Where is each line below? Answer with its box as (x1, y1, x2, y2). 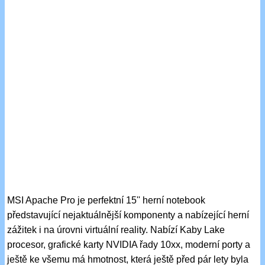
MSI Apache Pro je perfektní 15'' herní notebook (7, 195, 206, 206)
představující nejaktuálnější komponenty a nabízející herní (7, 210, 250, 221)
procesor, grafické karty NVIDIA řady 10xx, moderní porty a (7, 240, 251, 250)
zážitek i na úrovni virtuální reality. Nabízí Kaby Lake (7, 225, 225, 235)
